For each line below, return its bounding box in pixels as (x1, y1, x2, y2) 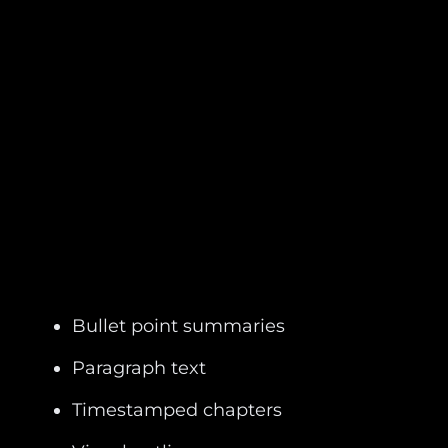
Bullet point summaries (72, 314, 285, 337)
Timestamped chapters (72, 398, 282, 421)
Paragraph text (72, 356, 206, 379)
